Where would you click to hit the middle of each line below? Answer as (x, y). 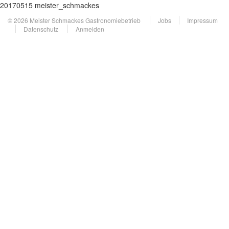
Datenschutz (41, 29)
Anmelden (90, 29)
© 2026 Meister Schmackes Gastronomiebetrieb (75, 20)
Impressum (202, 20)
